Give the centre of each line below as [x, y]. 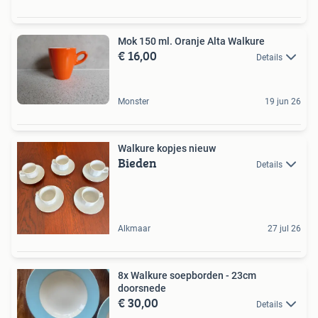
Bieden [137, 163]
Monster [133, 101]
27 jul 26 [284, 228]
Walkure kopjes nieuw [167, 148]
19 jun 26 [283, 101]
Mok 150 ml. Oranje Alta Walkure [191, 42]
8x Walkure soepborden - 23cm [187, 275]
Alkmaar [134, 228]
